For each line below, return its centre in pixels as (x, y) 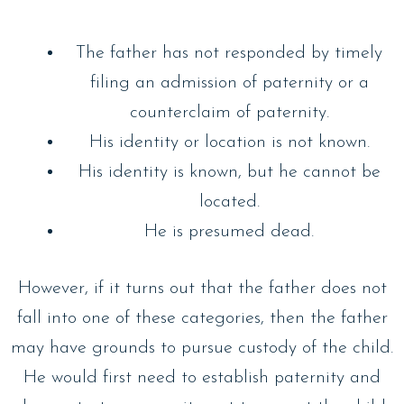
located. (229, 202)
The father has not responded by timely (229, 53)
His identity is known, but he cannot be (229, 172)
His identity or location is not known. (229, 142)
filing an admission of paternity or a (229, 83)
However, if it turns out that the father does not (202, 288)
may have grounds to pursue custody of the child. (202, 348)
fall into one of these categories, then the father (202, 318)
